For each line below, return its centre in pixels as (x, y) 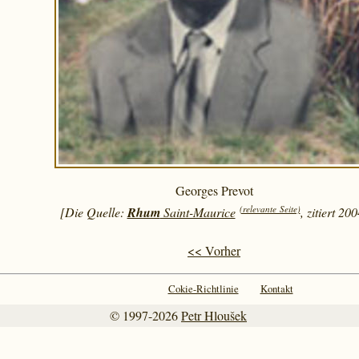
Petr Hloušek (214, 316)
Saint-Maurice (198, 212)
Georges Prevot (214, 190)
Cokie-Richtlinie (203, 289)
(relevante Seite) (270, 209)
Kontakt (276, 289)
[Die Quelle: (93, 212)
